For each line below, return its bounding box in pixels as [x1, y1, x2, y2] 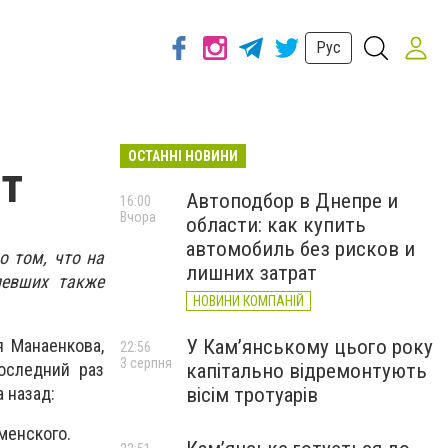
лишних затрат [186, 261, 317, 285]
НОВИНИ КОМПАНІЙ [193, 293, 304, 309]
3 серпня [120, 355, 172, 371]
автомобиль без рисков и [186, 237, 415, 261]
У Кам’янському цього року [186, 335, 433, 359]
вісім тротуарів [186, 383, 318, 407]
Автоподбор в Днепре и [186, 189, 398, 213]
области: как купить [186, 213, 366, 237]
